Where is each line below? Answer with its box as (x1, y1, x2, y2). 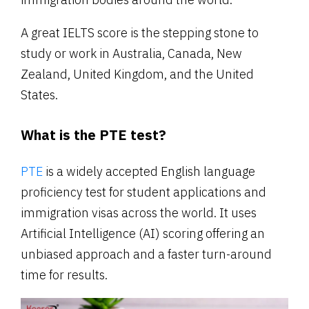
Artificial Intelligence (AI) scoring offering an (21, 226, 265, 241)
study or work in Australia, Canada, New (21, 46, 242, 61)
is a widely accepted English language (46, 163, 255, 179)
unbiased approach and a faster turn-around (21, 246, 272, 262)
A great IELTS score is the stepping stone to (21, 25, 259, 41)
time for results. (21, 267, 108, 283)
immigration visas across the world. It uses (21, 205, 257, 221)
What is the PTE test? (21, 126, 166, 144)
